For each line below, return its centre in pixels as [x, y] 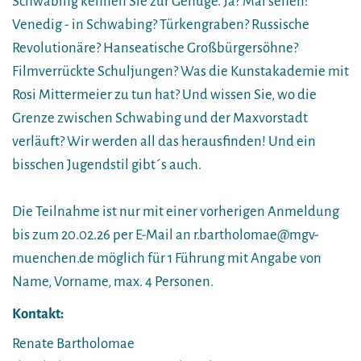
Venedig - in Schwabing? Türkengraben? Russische [161, 24]
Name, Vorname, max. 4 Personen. [113, 281]
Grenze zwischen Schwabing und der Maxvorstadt [160, 118]
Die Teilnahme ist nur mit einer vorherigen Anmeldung [176, 211]
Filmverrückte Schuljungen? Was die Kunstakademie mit [180, 71]
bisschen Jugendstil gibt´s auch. [107, 164]
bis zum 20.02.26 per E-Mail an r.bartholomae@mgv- [166, 234]
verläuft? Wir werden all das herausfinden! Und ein [164, 141]
